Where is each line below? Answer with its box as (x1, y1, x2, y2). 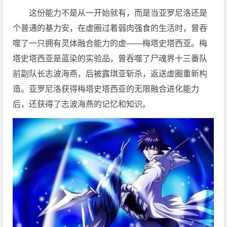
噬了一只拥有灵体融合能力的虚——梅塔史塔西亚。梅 (13, 39, 208, 48)
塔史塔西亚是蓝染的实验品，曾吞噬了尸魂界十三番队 (13, 54, 208, 63)
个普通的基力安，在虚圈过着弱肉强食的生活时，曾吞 (13, 23, 208, 32)
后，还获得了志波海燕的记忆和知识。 (13, 99, 151, 108)
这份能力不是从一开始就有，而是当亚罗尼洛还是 (29, 8, 208, 17)
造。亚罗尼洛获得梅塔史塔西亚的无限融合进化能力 (13, 84, 200, 93)
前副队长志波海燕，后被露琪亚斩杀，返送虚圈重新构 (13, 69, 208, 78)
